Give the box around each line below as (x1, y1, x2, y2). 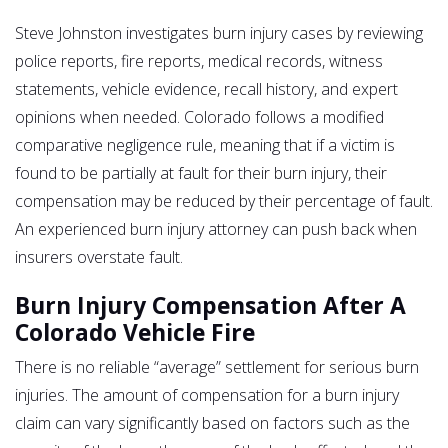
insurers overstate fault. (15, 245, 183, 268)
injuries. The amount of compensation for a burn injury (15, 383, 399, 406)
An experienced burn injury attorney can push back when (15, 217, 417, 240)
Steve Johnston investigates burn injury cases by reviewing (15, 21, 423, 44)
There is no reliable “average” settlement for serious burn (15, 355, 419, 378)
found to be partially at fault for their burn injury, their (15, 161, 387, 184)
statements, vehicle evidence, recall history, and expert (15, 77, 398, 100)
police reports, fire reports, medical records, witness (15, 49, 383, 72)
